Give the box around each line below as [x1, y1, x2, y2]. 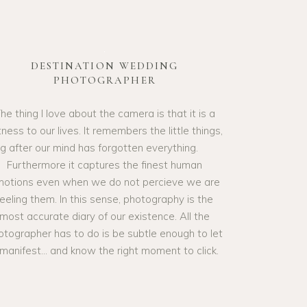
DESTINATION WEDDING [30, 59, 179, 72]
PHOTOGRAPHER [53, 73, 156, 86]
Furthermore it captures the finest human [7, 158, 203, 171]
